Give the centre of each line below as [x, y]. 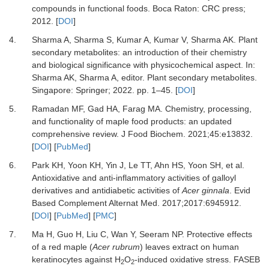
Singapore [51, 90]
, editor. [131, 77]
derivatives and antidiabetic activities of [107, 190]
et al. [235, 165]
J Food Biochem [152, 134]
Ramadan [50, 109]
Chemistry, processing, [208, 109]
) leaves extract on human [189, 247]
